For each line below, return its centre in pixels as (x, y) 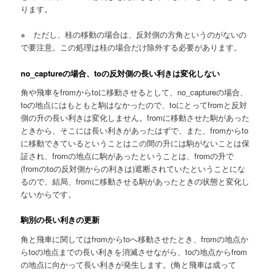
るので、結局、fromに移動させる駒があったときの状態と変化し (135, 182)
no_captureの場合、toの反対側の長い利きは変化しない (121, 73)
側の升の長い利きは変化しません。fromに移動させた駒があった (135, 118)
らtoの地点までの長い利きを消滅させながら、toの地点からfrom (134, 251)
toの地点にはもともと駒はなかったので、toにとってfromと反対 (134, 105)
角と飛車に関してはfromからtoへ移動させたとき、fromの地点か (135, 239)
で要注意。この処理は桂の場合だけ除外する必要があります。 (131, 47)
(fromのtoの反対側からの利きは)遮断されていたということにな (133, 169)
